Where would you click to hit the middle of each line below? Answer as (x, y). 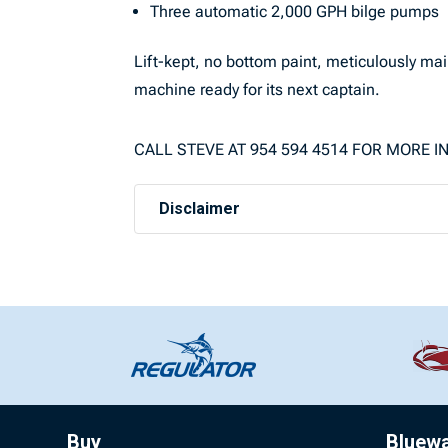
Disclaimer (200, 208)
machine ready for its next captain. (257, 89)
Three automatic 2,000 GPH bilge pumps (295, 11)
